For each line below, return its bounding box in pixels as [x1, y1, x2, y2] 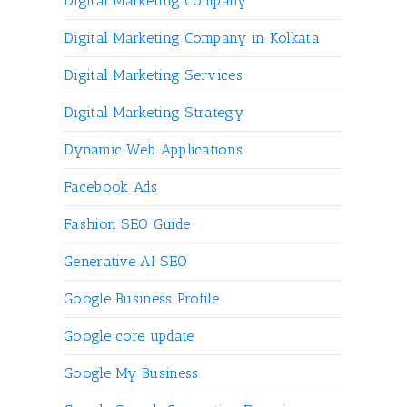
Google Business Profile [64, 290, 219, 307]
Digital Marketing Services [64, 66, 243, 84]
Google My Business [64, 364, 199, 382]
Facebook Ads [64, 178, 158, 195]
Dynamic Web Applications [64, 141, 243, 158]
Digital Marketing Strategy [64, 104, 243, 121]
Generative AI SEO [64, 253, 188, 270]
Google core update [64, 327, 194, 344]
